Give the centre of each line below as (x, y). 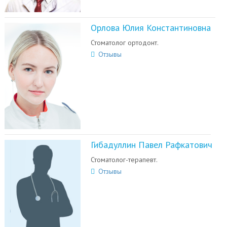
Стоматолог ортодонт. (124, 43)
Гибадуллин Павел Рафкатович (151, 145)
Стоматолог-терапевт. (124, 160)
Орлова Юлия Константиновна (150, 28)
